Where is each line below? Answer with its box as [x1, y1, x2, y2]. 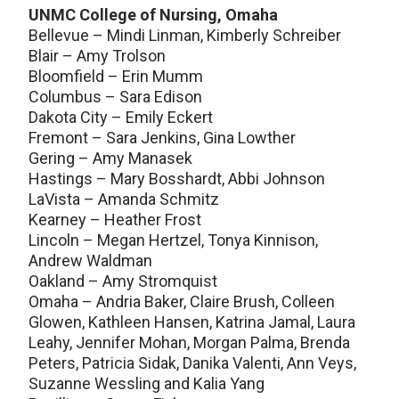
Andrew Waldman [28, 251, 152, 270]
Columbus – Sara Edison [28, 87, 202, 106]
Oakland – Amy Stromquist [28, 272, 217, 290]
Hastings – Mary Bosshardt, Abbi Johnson [28, 169, 325, 188]
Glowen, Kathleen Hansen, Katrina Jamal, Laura [28, 313, 355, 331]
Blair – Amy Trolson [28, 46, 166, 65]
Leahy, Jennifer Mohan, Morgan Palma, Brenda [28, 333, 350, 352]
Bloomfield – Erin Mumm [28, 67, 203, 85]
